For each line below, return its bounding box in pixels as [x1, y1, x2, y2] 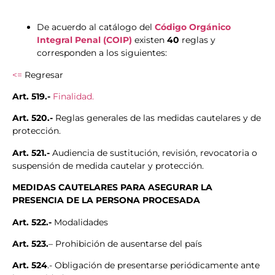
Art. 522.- [12, 216, 52, 228]
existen [132, 34, 167, 46]
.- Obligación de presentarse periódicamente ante [47, 260, 260, 271]
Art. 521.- [12, 147, 52, 158]
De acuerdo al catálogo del [37, 21, 155, 33]
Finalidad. [53, 90, 94, 102]
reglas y [182, 34, 215, 46]
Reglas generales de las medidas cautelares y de [53, 112, 261, 124]
